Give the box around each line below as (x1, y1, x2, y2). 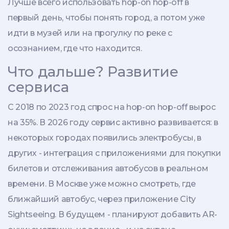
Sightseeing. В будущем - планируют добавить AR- (8, 210, 217, 220)
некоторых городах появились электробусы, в (8, 133, 201, 143)
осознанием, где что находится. (8, 43, 142, 54)
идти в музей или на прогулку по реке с (8, 28, 172, 38)
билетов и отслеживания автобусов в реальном (8, 164, 209, 174)
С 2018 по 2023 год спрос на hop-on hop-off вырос (8, 102, 216, 112)
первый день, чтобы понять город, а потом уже (8, 13, 205, 23)
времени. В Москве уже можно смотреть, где (8, 179, 196, 189)
